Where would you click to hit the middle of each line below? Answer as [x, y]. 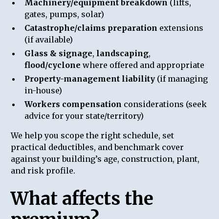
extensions [181, 28]
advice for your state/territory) [84, 116]
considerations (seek [164, 104]
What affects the [82, 198]
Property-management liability [90, 78]
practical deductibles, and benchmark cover [98, 147]
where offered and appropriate [143, 65]
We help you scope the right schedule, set [93, 135]
